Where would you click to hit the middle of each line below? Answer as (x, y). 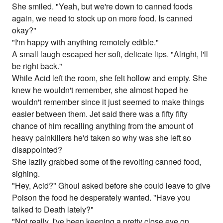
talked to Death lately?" (53, 210)
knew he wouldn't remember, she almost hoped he (100, 90)
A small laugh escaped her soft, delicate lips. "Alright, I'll (110, 54)
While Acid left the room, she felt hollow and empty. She (110, 78)
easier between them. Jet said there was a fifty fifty (100, 114)
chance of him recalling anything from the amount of (103, 126)
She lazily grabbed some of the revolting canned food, (107, 162)
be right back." (37, 66)
